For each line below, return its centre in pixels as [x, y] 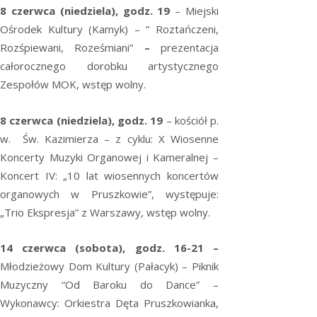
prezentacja [184, 48]
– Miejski [197, 11]
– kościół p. [191, 120]
